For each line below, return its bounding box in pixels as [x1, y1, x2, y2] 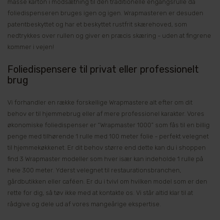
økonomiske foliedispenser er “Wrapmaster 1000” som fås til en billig [7, 121, 210, 129]
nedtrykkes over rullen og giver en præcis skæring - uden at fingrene [7, 31, 211, 39]
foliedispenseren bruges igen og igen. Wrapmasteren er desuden [7, 9, 203, 17]
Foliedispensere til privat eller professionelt [7, 63, 199, 75]
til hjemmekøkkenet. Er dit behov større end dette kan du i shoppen [7, 144, 206, 152]
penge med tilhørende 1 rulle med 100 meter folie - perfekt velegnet [7, 133, 209, 140]
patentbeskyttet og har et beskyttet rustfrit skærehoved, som [7, 20, 187, 28]
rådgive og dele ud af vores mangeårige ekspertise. [7, 200, 161, 208]
